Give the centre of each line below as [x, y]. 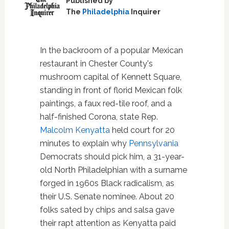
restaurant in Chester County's [96, 63]
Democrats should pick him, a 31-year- [112, 156]
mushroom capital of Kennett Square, [110, 77]
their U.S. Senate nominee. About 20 [107, 196]
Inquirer [145, 12]
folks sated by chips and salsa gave [107, 210]
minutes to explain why [84, 143]
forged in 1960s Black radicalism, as [107, 183]
